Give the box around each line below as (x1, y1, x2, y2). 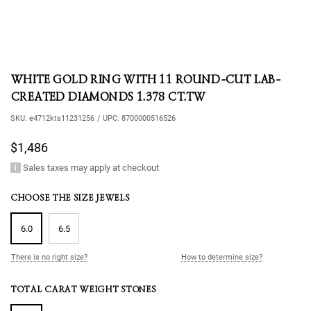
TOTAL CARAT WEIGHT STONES (10, 283, 156, 295)
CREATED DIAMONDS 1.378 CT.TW (10, 89, 205, 105)
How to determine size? (181, 253, 262, 262)
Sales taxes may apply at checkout (23, 162, 159, 173)
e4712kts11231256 (29, 114, 94, 123)
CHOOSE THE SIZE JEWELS (10, 192, 130, 203)
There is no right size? (11, 253, 87, 262)
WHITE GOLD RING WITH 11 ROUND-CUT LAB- (10, 72, 280, 87)
